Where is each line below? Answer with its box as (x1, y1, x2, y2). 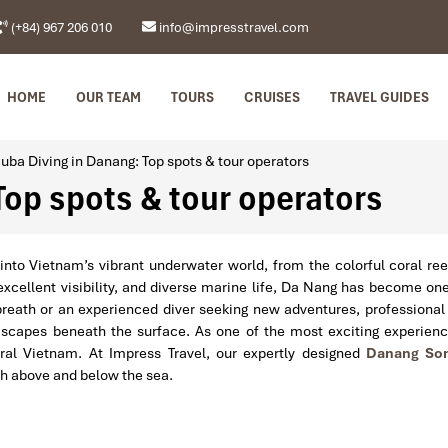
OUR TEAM (76, 88, 141, 107)
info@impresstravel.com (156, 18, 309, 36)
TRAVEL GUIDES (330, 88, 429, 107)
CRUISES (244, 88, 300, 107)
